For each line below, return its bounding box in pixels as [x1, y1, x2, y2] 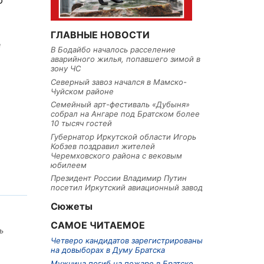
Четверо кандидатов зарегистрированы [51, 236, 203, 246]
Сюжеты [51, 200, 93, 213]
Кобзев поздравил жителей [51, 141, 155, 151]
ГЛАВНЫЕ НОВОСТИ [51, 28, 150, 41]
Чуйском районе [51, 86, 114, 96]
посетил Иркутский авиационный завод [51, 183, 203, 193]
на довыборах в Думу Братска [51, 245, 165, 255]
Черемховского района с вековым [51, 150, 182, 160]
